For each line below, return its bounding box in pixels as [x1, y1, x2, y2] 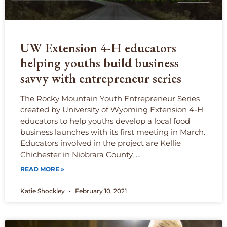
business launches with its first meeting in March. [20, 127, 205, 137]
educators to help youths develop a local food [20, 116, 190, 126]
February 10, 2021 [73, 187, 127, 195]
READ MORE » [20, 165, 64, 173]
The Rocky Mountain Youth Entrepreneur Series [20, 94, 200, 104]
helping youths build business [20, 55, 179, 71]
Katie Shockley [20, 187, 66, 195]
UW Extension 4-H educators [20, 40, 176, 56]
